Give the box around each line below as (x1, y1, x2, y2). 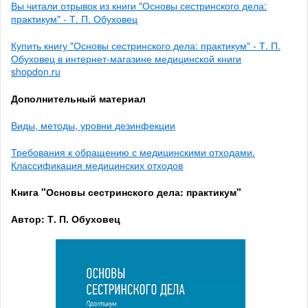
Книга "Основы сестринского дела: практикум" (11, 184, 241, 199)
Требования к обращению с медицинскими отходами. (11, 144, 255, 159)
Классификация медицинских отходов (11, 157, 183, 172)
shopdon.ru (11, 64, 60, 78)
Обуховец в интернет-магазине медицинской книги (11, 51, 241, 65)
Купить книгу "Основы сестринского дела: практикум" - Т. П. (11, 38, 280, 52)
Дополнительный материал (11, 91, 146, 105)
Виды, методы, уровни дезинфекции (11, 118, 175, 132)
